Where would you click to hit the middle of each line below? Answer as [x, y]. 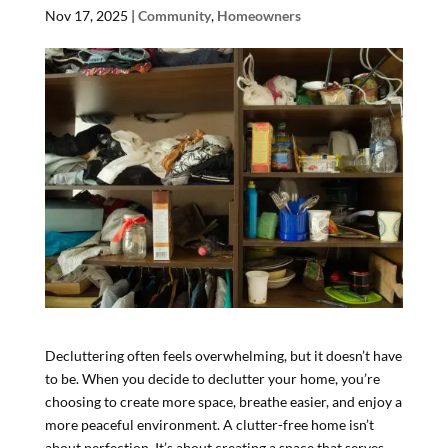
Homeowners [258, 15]
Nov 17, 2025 [86, 15]
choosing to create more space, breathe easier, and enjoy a [223, 401]
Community [174, 15]
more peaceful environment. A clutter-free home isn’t [209, 424]
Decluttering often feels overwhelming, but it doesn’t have [223, 355]
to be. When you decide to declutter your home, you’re [212, 378]
